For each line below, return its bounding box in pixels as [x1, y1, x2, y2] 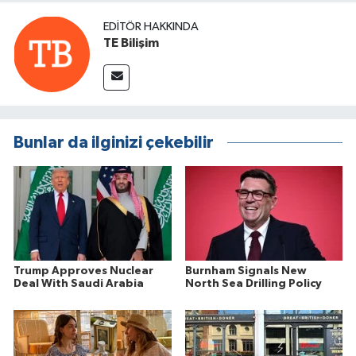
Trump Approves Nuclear [14, 265, 153, 277]
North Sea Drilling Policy [184, 277, 322, 289]
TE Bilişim [103, 36, 159, 49]
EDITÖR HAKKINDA [103, 20, 199, 33]
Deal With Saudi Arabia [14, 277, 144, 289]
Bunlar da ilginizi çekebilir [14, 134, 214, 152]
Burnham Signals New [184, 265, 307, 277]
